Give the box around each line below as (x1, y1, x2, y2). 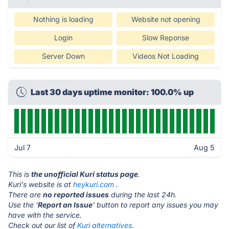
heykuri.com (73, 180, 114, 189)
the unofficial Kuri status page (31, 170, 138, 178)
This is (8, 170, 31, 178)
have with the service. (8, 211, 82, 219)
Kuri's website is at (8, 180, 73, 189)
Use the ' (8, 200, 38, 209)
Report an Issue (38, 200, 93, 209)
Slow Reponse (142, 33, 189, 42)
